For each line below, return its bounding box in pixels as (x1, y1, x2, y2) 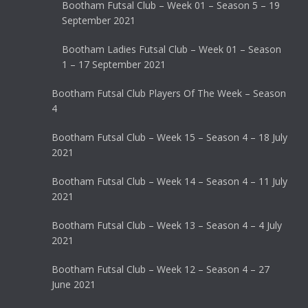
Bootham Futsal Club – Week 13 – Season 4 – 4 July (52, 219, 282, 232)
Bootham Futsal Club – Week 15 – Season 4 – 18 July (52, 131, 287, 144)
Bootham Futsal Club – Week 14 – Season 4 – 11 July (52, 175, 287, 188)
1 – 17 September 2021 (62, 58, 166, 71)
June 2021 (52, 278, 96, 291)
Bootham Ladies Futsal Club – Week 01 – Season (62, 43, 281, 56)
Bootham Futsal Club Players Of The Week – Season (52, 87, 286, 100)
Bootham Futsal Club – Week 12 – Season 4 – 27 (52, 263, 269, 276)
